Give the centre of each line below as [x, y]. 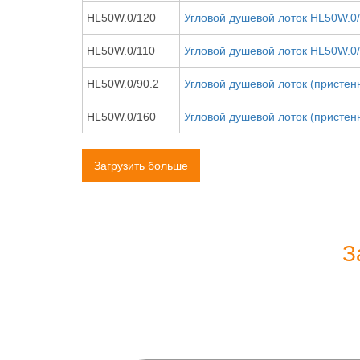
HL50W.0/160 [121, 117]
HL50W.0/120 [121, 18]
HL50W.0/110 [121, 51]
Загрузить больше [141, 166]
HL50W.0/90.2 [123, 84]
